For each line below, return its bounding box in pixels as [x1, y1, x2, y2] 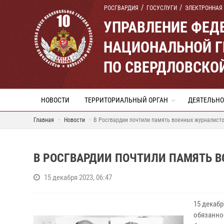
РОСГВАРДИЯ [104, 4, 138, 11]
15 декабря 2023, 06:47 [44, 173, 112, 182]
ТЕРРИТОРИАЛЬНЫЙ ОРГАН [84, 96, 168, 104]
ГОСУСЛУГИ [146, 4, 177, 11]
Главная [33, 116, 54, 123]
